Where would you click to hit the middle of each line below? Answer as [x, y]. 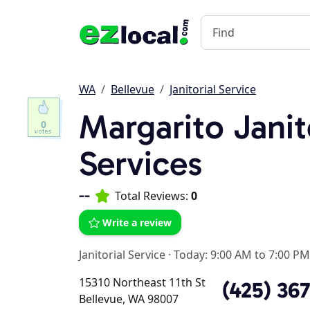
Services [141, 164]
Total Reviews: [153, 196]
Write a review [137, 222]
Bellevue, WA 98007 [129, 299]
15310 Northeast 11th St [142, 282]
